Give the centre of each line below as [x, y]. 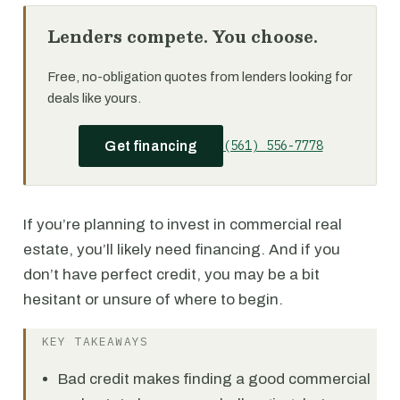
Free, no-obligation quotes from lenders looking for [200, 77]
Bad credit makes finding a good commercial [214, 379]
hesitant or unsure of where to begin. [153, 300]
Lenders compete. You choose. [183, 37]
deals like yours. [94, 98]
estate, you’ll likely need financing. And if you [182, 250]
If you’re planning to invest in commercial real [183, 225]
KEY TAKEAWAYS [95, 342]
